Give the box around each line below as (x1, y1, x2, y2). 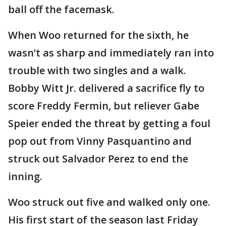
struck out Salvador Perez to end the (8, 152, 188, 166)
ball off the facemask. (8, 3, 115, 17)
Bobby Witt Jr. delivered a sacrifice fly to (8, 81, 204, 95)
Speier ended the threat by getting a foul (8, 117, 210, 131)
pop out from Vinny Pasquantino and (8, 134, 192, 148)
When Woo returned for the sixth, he (8, 28, 189, 42)
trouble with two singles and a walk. (8, 64, 186, 78)
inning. (8, 169, 42, 184)
